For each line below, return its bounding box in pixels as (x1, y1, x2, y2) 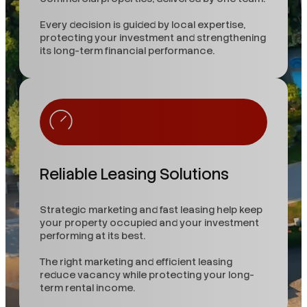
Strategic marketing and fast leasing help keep (40, 204, 262, 217)
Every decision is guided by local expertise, (40, 18, 245, 31)
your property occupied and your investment (40, 217, 259, 230)
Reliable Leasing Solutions (40, 164, 229, 184)
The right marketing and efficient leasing (40, 256, 232, 269)
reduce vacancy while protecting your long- (40, 269, 254, 282)
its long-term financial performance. (40, 44, 214, 57)
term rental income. (40, 282, 135, 295)
